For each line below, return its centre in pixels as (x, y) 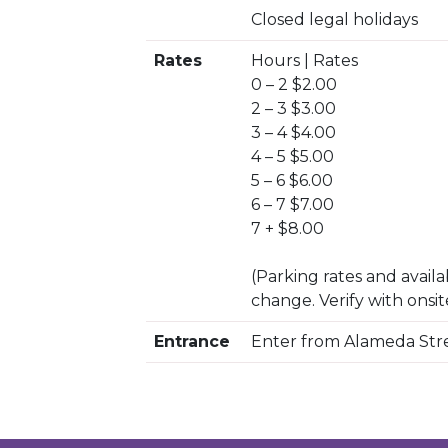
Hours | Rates (304, 60)
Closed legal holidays (334, 19)
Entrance (192, 341)
